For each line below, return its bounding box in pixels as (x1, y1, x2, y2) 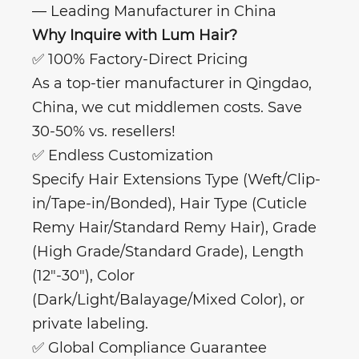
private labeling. (32, 315, 148, 333)
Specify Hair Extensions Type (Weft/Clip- (32, 171, 321, 189)
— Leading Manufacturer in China (32, 2, 276, 21)
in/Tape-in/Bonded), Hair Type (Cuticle (32, 195, 307, 213)
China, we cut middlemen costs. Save (32, 99, 302, 117)
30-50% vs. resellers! (32, 123, 175, 141)
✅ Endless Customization (32, 147, 213, 165)
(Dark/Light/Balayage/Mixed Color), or (32, 291, 305, 309)
